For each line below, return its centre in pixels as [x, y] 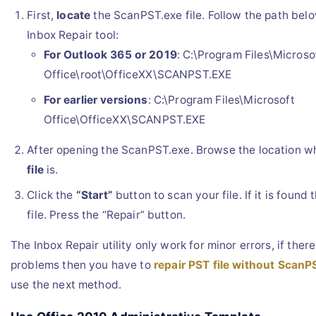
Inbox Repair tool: [73, 35]
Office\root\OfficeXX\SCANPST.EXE [138, 74]
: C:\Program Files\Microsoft [221, 99]
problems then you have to [82, 265]
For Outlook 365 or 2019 [110, 54]
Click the [51, 195]
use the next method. [66, 285]
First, [42, 15]
